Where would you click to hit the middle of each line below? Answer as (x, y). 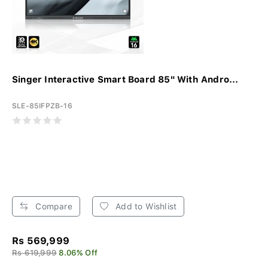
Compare (53, 206)
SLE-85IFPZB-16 (42, 106)
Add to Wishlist (145, 206)
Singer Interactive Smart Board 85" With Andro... (125, 79)
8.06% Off (78, 252)
